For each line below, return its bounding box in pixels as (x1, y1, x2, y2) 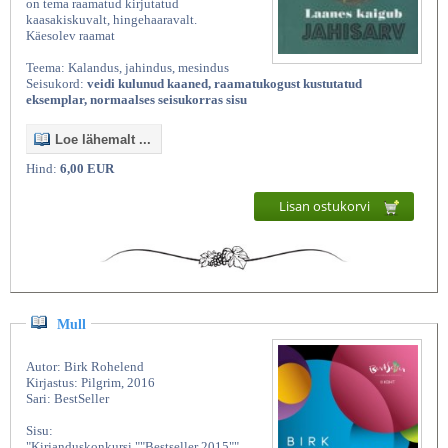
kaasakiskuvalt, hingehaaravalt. (26, 12, 197, 28)
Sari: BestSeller (26, 390, 109, 406)
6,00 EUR (60, 161, 114, 177)
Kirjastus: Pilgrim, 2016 (26, 374, 155, 390)
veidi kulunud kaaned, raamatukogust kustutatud (87, 76, 362, 92)
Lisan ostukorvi (279, 197, 373, 216)
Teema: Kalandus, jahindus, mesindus (26, 60, 229, 76)
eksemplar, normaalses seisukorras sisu (26, 92, 247, 108)
